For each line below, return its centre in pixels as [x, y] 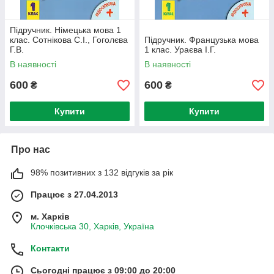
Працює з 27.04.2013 [74, 194]
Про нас [31, 150]
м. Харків [50, 217]
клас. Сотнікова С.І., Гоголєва [69, 40]
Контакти [50, 248]
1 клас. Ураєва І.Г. [180, 50]
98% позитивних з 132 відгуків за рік [102, 172]
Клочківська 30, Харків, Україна [92, 226]
